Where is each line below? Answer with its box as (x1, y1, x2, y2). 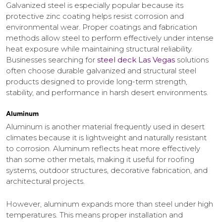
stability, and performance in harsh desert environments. (6, 88, 208, 98)
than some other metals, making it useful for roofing (6, 155, 194, 165)
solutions (175, 55, 209, 65)
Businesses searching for (6, 55, 97, 65)
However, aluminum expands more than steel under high (6, 199, 213, 209)
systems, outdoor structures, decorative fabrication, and (6, 166, 208, 175)
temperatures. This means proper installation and (6, 210, 183, 220)
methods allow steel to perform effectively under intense (6, 33, 214, 43)
